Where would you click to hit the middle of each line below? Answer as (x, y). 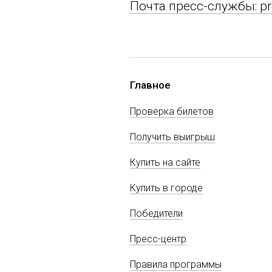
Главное (150, 85)
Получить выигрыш (172, 137)
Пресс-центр (158, 239)
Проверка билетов (172, 111)
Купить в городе (166, 188)
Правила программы (176, 264)
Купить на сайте (165, 162)
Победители (156, 213)
